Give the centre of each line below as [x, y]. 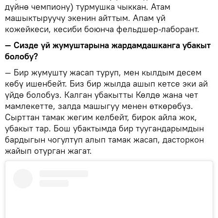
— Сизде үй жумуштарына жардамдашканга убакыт [108, 45]
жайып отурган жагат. [48, 150]
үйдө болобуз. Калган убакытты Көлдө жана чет [101, 94]
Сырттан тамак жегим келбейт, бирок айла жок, [101, 117]
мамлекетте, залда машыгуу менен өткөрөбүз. [99, 106]
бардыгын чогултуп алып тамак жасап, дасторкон [104, 139]
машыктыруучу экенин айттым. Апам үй [85, 18]
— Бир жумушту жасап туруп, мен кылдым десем [103, 72]
